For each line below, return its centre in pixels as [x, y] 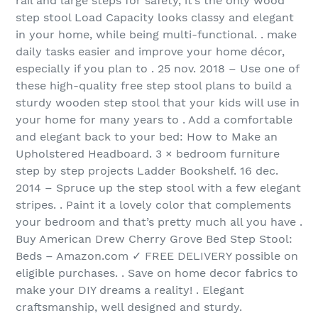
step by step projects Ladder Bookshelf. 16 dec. [147, 171]
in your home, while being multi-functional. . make [156, 35]
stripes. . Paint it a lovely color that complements [153, 205]
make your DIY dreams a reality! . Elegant [130, 290]
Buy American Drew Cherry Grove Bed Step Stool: [154, 239]
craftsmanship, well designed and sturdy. [129, 307]
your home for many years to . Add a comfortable [154, 120]
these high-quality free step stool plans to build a [154, 86]
